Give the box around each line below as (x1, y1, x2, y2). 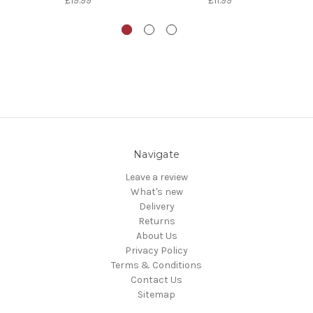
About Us (136, 230, 177, 242)
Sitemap (138, 289, 175, 301)
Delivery (138, 201, 175, 213)
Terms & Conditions (111, 259, 202, 272)
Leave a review (125, 171, 188, 184)
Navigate (133, 148, 180, 161)
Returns (138, 215, 175, 228)
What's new (130, 186, 183, 198)
